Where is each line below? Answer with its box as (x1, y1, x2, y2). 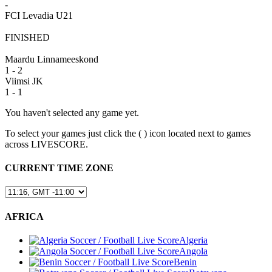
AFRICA (5, 211, 44, 222)
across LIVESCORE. (5, 138, 88, 149)
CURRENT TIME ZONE (5, 162, 114, 173)
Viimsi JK (5, 75, 43, 86)
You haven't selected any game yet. (5, 107, 139, 118)
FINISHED (5, 32, 50, 42)
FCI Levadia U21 (5, 10, 73, 21)
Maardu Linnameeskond (5, 53, 98, 64)
